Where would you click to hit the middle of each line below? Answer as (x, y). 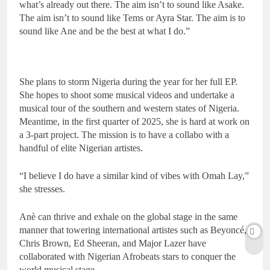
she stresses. (42, 189)
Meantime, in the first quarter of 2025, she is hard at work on (134, 121)
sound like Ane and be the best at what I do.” (105, 31)
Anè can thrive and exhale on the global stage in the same (128, 216)
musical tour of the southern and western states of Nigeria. (129, 108)
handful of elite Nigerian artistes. (81, 148)
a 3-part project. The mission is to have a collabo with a (124, 134)
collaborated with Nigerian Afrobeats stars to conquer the (127, 256)
